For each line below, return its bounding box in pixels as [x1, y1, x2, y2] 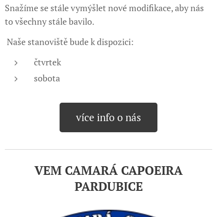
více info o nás [76, 110, 141, 124]
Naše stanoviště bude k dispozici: [5, 36, 134, 47]
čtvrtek [34, 56, 61, 68]
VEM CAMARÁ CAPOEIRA [34, 162, 183, 178]
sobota [34, 72, 60, 84]
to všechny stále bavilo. [5, 15, 94, 27]
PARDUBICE [74, 178, 143, 194]
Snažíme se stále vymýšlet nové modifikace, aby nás [5, 2, 204, 14]
